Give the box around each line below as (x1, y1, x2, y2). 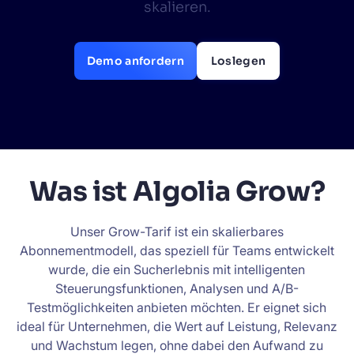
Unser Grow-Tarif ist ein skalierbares (70, 224, 284, 239)
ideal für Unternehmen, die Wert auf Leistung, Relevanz (16, 318, 337, 334)
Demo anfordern (86, 54, 184, 68)
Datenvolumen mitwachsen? (51, 17, 209, 33)
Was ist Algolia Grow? (28, 175, 326, 209)
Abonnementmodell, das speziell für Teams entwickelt (19, 243, 334, 258)
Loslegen (210, 54, 266, 68)
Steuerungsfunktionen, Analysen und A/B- (55, 281, 299, 296)
